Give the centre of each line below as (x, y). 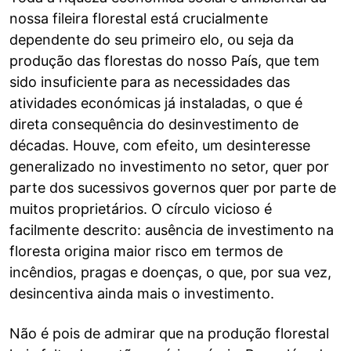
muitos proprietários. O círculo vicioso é (141, 209)
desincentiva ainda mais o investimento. (142, 293)
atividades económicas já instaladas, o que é (156, 103)
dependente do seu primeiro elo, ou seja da (152, 40)
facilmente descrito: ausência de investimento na (172, 230)
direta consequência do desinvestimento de (154, 124)
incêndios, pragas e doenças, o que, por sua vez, (170, 272)
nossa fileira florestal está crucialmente (139, 18)
